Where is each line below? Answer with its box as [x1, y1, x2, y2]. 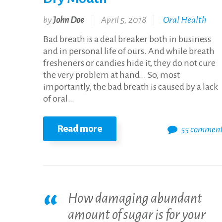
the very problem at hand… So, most [43, 70, 180, 80]
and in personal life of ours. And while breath [43, 46, 215, 56]
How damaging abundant [68, 191, 202, 206]
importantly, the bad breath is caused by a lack [43, 82, 218, 92]
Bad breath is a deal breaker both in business [43, 34, 211, 45]
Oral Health [163, 15, 206, 25]
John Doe [53, 15, 84, 25]
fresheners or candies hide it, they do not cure [43, 58, 216, 68]
